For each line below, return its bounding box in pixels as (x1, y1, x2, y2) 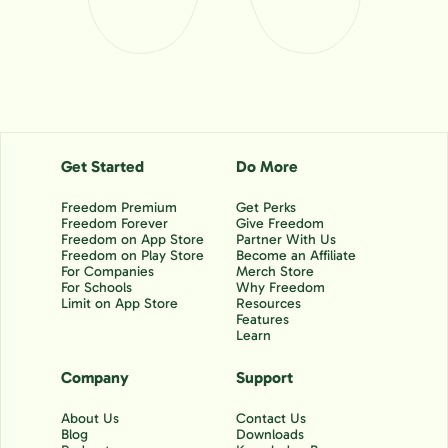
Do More (236, 157, 298, 176)
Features (236, 311, 289, 328)
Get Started (61, 157, 144, 176)
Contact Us (236, 410, 306, 427)
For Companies (61, 263, 154, 280)
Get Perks (236, 199, 296, 216)
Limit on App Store (61, 295, 178, 312)
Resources (236, 295, 301, 312)
